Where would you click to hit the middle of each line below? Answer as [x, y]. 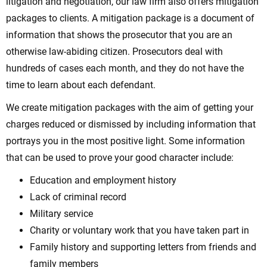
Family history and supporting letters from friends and [143, 247]
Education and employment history [103, 180]
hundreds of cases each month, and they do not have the [125, 68]
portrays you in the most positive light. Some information [125, 141]
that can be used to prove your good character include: [120, 157]
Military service [61, 213]
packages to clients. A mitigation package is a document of [130, 18]
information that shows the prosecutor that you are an [119, 35]
